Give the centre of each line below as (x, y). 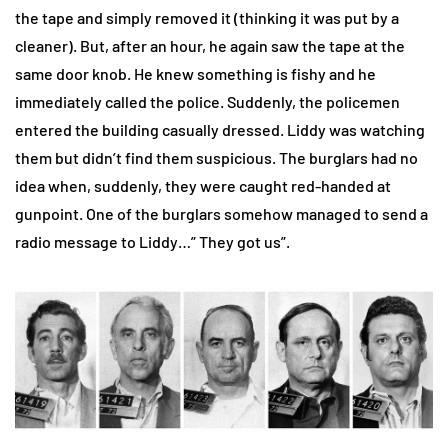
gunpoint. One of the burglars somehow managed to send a (221, 214)
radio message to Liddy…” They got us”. (152, 242)
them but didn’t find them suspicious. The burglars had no (216, 158)
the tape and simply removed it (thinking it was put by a (207, 18)
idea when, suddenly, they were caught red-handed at (203, 186)
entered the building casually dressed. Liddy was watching (220, 130)
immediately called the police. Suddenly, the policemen (207, 102)
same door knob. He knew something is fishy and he (195, 74)
